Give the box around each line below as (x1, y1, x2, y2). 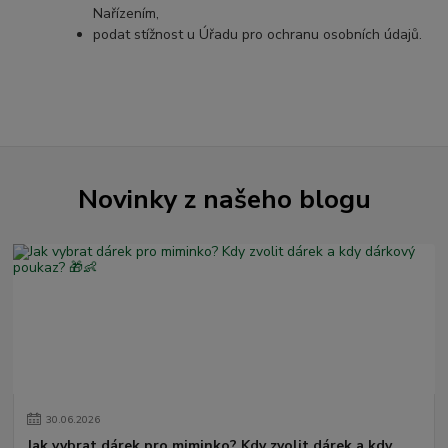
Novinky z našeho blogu (77, 181, 371, 218)
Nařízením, (93, 3, 160, 23)
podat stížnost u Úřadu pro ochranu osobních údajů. (93, 24, 423, 44)
